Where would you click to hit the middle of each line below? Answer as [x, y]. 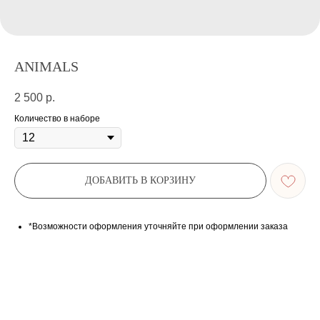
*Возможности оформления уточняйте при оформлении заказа [158, 227]
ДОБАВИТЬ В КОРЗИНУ [140, 181]
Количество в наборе [57, 119]
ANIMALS [46, 66]
